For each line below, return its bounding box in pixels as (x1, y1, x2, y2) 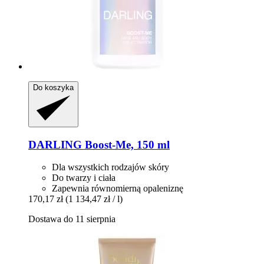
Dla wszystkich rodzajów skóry (52, 162, 169, 173)
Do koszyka (33, 83, 74, 92)
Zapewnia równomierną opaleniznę (52, 183, 183, 194)
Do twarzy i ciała (52, 173, 115, 183)
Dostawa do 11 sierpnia (28, 214, 115, 225)
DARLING (28, 138, 82, 151)
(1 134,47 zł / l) (65, 194, 123, 204)
